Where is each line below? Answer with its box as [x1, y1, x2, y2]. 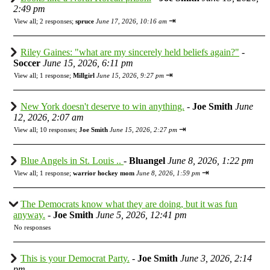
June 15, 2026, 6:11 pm [43, 57, 133, 68]
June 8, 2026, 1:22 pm [168, 155, 254, 166]
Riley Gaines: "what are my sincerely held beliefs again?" [20, 46, 239, 57]
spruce [75, 17, 94, 25]
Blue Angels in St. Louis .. [20, 155, 124, 166]
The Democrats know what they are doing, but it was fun [20, 198, 237, 209]
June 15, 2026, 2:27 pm [110, 125, 177, 133]
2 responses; [40, 17, 75, 25]
